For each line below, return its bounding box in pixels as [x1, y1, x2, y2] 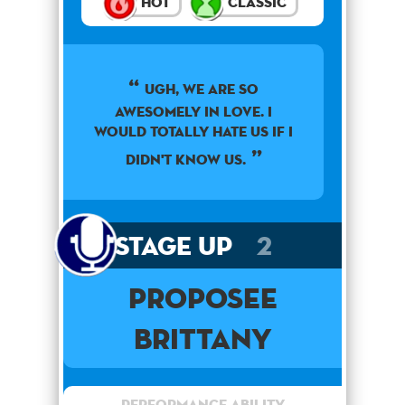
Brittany [133, 320, 272, 356]
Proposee [127, 279, 278, 316]
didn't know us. [125, 149, 246, 169]
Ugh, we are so [145, 79, 259, 99]
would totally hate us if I [94, 121, 293, 141]
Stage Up [115, 229, 239, 261]
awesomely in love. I [115, 101, 272, 121]
